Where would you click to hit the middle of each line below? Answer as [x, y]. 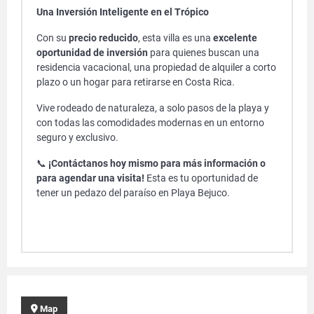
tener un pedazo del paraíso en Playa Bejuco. [133, 193]
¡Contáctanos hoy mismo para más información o [157, 163]
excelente [235, 38]
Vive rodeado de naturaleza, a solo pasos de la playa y [153, 108]
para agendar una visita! [90, 178]
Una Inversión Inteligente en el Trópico [123, 12]
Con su [53, 38]
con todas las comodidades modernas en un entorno [150, 123]
